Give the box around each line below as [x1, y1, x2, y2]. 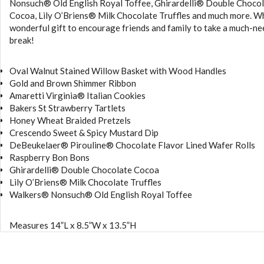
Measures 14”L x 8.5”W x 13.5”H [9, 219, 136, 230]
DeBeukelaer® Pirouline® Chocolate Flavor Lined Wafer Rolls [9, 139, 255, 150]
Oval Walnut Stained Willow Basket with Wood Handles [9, 65, 226, 76]
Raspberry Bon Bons [9, 151, 90, 163]
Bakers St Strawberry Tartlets [9, 102, 126, 113]
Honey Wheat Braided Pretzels [9, 114, 131, 126]
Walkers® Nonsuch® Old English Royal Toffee [9, 189, 192, 200]
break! [9, 34, 34, 45]
